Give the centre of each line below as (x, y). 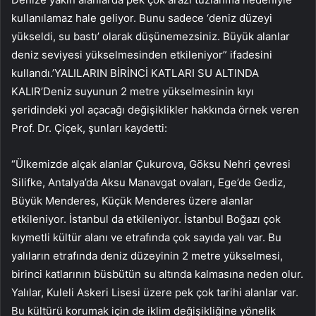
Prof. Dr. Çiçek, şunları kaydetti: (89, 128)
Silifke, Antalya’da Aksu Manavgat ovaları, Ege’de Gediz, (148, 183)
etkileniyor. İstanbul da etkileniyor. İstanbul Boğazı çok (146, 219)
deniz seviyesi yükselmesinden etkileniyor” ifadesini (142, 55)
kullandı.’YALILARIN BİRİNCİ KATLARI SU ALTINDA (135, 73)
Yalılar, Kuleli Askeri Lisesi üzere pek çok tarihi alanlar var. (155, 293)
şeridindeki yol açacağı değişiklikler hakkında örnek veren (155, 110)
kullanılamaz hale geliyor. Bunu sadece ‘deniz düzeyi (142, 18)
